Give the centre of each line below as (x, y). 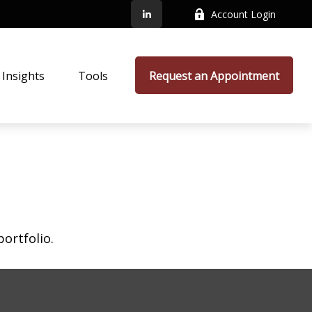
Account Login (244, 14)
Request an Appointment (214, 76)
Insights (24, 76)
